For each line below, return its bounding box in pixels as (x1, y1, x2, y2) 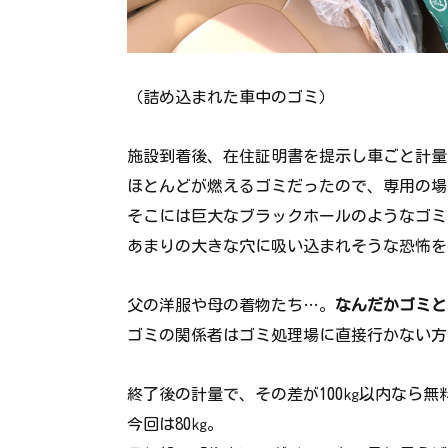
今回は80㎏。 (127, 415, 223, 432)
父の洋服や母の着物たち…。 (127, 296, 335, 313)
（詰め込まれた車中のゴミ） (127, 89, 335, 106)
